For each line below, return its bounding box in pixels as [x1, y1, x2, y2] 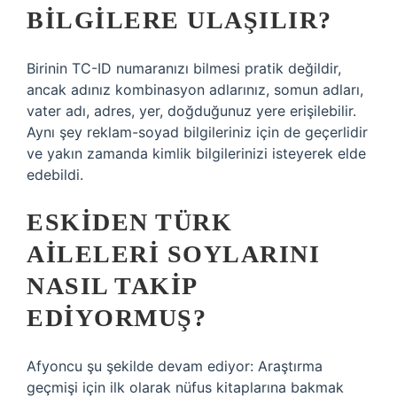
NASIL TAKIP [27, 272, 197, 300]
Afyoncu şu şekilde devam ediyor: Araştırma [27, 357, 323, 375]
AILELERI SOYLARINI [27, 240, 320, 268]
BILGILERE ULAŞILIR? [27, 6, 332, 34]
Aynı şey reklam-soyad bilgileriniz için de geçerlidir [27, 123, 368, 141]
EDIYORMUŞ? [27, 304, 206, 331]
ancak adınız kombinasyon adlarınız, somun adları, [27, 81, 363, 98]
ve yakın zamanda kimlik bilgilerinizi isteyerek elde [27, 144, 366, 162]
